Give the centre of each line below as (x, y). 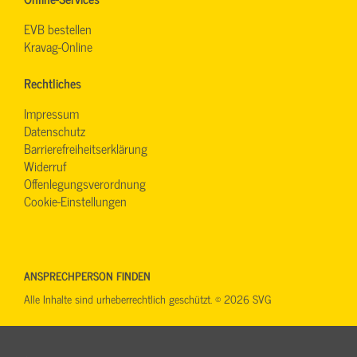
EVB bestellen (58, 28)
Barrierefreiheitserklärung (86, 148)
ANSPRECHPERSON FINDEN (87, 275)
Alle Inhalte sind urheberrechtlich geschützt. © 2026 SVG (148, 298)
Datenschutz (55, 130)
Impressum (51, 113)
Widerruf (45, 165)
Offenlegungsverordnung (85, 183)
